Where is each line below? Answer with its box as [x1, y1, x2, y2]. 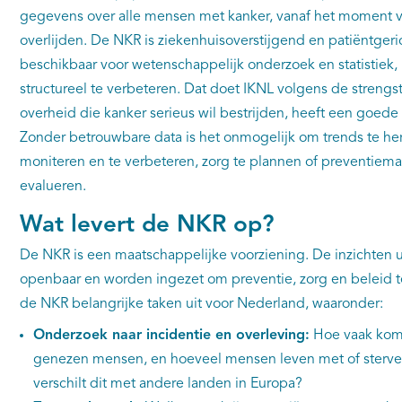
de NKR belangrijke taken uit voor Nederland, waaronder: [19, 297, 387, 311]
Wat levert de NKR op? [19, 214, 275, 237]
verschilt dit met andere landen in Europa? [32, 377, 302, 391]
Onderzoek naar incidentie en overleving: [32, 328, 310, 343]
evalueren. [19, 179, 86, 194]
